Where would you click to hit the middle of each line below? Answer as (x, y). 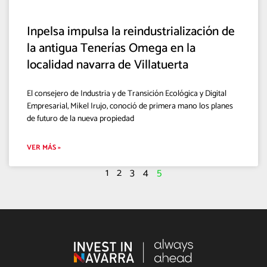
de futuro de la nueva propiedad (80, 119)
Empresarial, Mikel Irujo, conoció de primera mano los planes (130, 106)
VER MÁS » (44, 147)
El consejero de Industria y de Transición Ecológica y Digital (127, 94)
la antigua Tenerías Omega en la (111, 48)
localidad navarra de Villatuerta (108, 65)
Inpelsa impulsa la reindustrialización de (131, 31)
